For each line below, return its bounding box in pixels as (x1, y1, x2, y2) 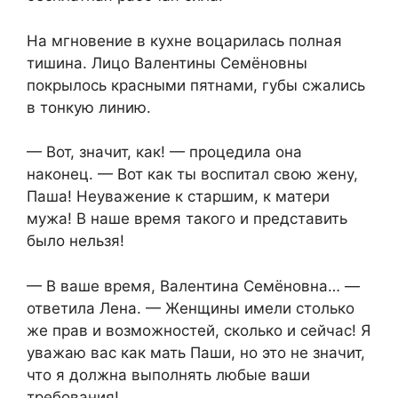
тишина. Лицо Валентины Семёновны (27, 53, 307, 72)
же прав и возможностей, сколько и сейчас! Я (27, 321, 370, 339)
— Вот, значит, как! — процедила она (27, 143, 302, 162)
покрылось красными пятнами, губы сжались (27, 76, 365, 94)
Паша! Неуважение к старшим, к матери (27, 187, 330, 206)
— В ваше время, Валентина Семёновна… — (27, 276, 360, 295)
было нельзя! (27, 232, 124, 251)
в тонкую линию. (27, 98, 151, 116)
